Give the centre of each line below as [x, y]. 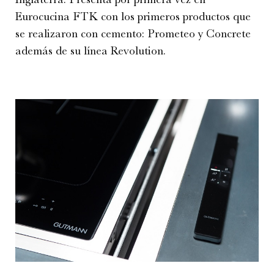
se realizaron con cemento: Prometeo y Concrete [133, 34]
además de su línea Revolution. [91, 51]
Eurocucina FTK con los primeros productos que [133, 17]
